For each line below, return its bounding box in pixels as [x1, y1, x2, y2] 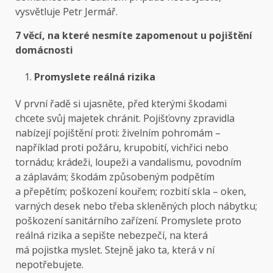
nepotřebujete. [15, 258, 83, 272]
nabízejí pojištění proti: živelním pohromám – [15, 126, 221, 140]
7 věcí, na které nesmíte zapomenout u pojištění [15, 29, 252, 43]
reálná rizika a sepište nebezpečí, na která [15, 229, 208, 243]
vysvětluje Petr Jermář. [15, 5, 118, 19]
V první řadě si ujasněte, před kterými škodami [15, 97, 227, 111]
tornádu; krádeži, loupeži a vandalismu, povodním [15, 155, 241, 169]
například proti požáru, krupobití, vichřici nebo [15, 141, 229, 155]
